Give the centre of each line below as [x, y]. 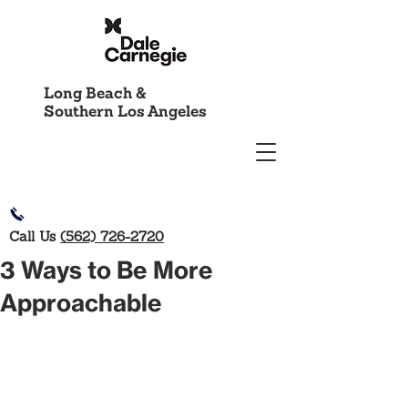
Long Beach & [95, 94]
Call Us [35, 238]
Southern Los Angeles [125, 112]
